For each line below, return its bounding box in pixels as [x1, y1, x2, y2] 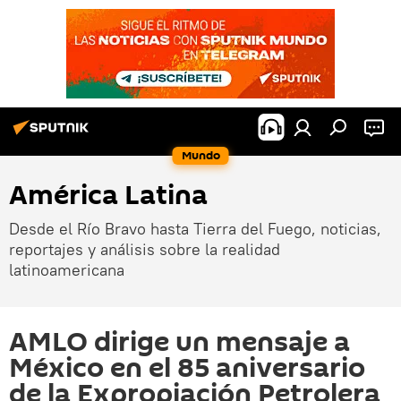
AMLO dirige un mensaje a [9, 323, 350, 362]
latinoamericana [9, 260, 124, 280]
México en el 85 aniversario [9, 349, 365, 388]
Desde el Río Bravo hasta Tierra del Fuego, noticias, [9, 218, 381, 239]
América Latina [9, 176, 208, 215]
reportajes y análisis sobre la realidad [9, 239, 280, 260]
